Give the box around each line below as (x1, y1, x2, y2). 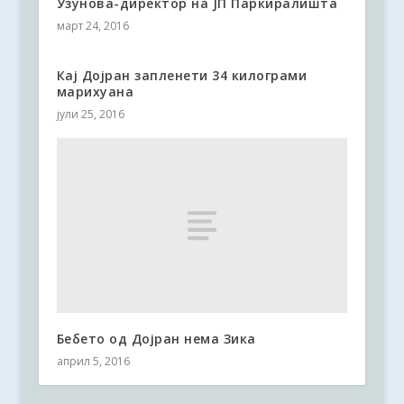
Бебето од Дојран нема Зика (56, 330, 256, 348)
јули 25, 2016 (56, 106, 124, 123)
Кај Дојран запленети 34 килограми (56, 67, 308, 85)
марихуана (56, 83, 134, 101)
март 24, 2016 (56, 18, 129, 34)
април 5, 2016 (56, 353, 130, 370)
